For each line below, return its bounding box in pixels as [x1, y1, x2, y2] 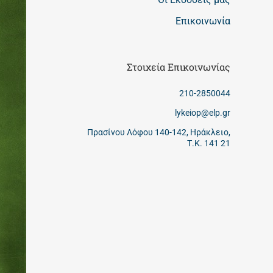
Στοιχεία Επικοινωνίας [127, 60, 230, 74]
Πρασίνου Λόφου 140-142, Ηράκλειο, [87, 127, 230, 137]
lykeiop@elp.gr [175, 107, 230, 118]
